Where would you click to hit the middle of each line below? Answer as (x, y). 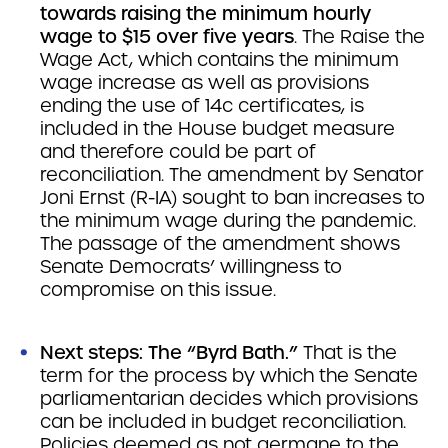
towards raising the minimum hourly (205, 13)
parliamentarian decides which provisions (229, 398)
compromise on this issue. (158, 289)
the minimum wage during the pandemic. (228, 220)
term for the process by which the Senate (229, 375)
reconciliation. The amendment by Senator (232, 174)
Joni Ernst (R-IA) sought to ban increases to (232, 197)
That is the (350, 352)
